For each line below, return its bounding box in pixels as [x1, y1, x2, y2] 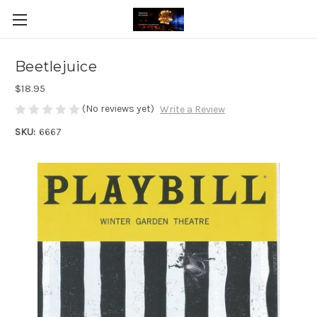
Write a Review [159, 103, 225, 116]
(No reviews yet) [82, 103, 154, 115]
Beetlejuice [15, 58, 97, 76]
